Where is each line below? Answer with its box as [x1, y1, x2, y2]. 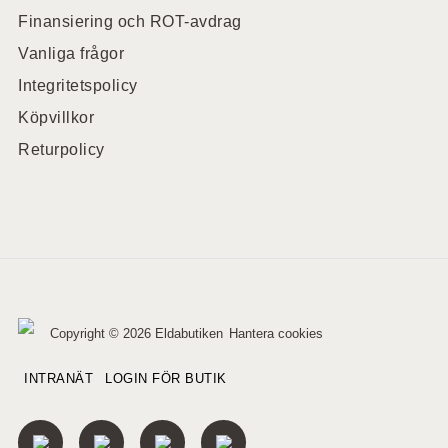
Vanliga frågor [18, 45, 124, 62]
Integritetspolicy [18, 77, 138, 94]
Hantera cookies [229, 326, 323, 341]
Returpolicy [18, 141, 105, 158]
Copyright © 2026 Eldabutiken [50, 326, 223, 341]
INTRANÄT [24, 371, 93, 386]
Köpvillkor [18, 109, 94, 126]
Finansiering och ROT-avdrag [18, 13, 242, 30]
